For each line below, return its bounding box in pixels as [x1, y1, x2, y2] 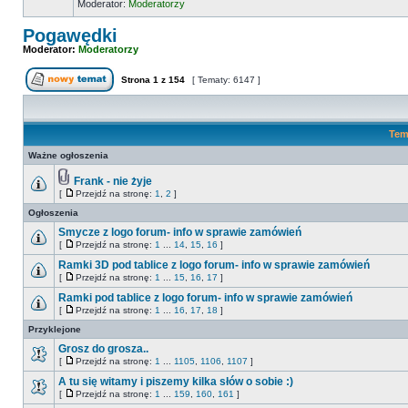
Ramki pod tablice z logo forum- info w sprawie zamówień [58, 291, 352, 304]
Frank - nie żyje [74, 175, 152, 188]
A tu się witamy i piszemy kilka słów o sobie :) [58, 375, 293, 388]
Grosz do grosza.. [58, 342, 148, 355]
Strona [118, 75, 153, 85]
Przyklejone [28, 324, 81, 334]
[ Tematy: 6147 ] [189, 75, 263, 85]
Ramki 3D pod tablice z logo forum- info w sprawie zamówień [58, 259, 370, 271]
